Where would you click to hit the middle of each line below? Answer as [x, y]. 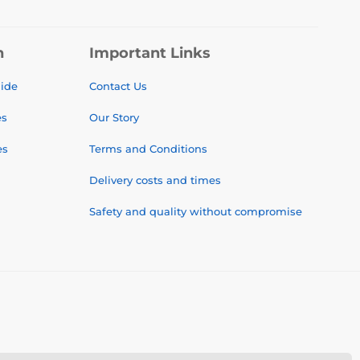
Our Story [114, 117]
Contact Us [118, 86]
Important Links [150, 53]
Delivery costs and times [155, 180]
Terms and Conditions [148, 149]
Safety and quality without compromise [196, 211]
